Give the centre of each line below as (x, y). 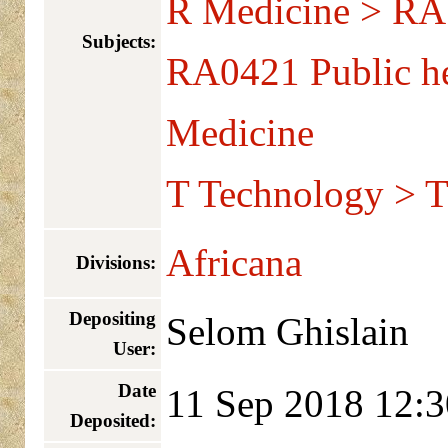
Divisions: (115, 263)
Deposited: (112, 421)
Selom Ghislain (287, 332)
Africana (233, 263)
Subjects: (118, 42)
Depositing (112, 319)
